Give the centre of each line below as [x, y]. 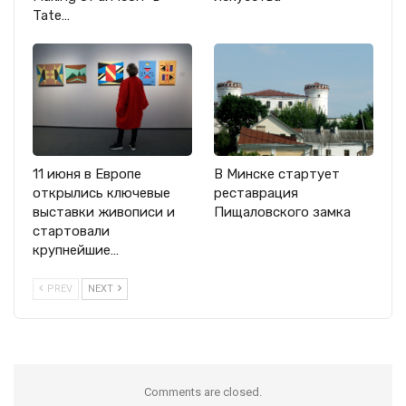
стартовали [71, 231]
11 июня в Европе [87, 174]
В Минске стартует [277, 174]
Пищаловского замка [282, 212]
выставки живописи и [104, 212]
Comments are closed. [203, 391]
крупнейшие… [76, 250]
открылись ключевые [101, 193]
